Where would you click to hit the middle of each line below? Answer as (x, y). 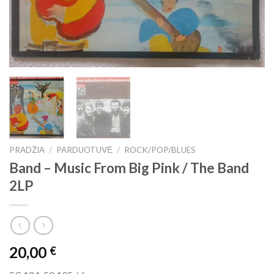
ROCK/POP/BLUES (160, 150)
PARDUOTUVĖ (85, 150)
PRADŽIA (27, 150)
